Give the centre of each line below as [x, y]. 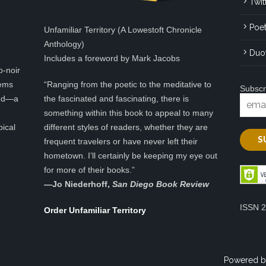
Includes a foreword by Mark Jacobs [112, 58]
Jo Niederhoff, [82, 184]
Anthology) [64, 44]
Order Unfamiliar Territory [95, 210]
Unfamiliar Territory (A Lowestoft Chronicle [123, 30]
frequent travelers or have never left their [121, 142]
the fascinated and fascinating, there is [116, 99]
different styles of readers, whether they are [126, 127]
